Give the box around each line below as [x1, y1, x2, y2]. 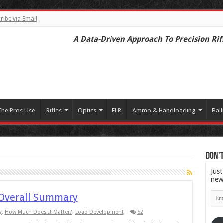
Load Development [75, 209, 124, 215]
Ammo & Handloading [132, 107, 196, 114]
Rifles [46, 107, 62, 114]
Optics [77, 107, 96, 114]
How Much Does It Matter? [4, 209, 72, 215]
